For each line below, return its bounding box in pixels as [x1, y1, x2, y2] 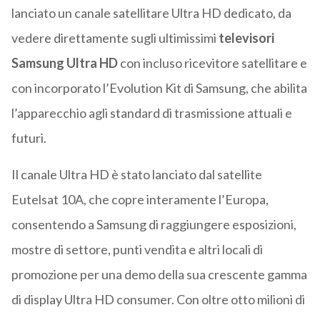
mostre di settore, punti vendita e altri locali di [11, 241, 263, 258]
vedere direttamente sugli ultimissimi [11, 30, 219, 46]
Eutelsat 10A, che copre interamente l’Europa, [11, 191, 269, 208]
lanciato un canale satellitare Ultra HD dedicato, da [11, 5, 291, 21]
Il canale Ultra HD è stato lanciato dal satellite [11, 166, 262, 183]
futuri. [11, 130, 46, 146]
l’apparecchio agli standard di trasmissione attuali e [11, 105, 292, 121]
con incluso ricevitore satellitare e [117, 55, 307, 71]
